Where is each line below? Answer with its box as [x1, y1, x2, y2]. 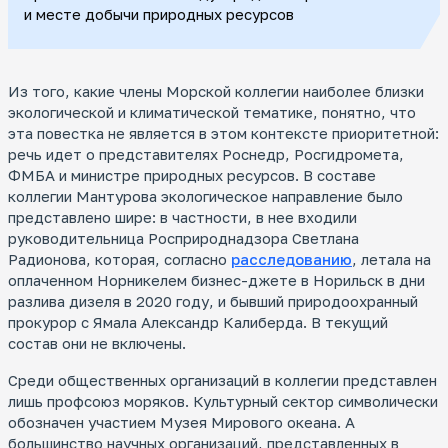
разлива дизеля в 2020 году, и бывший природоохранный [8, 292, 418, 311]
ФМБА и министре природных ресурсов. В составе [8, 166, 376, 185]
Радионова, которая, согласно [8, 250, 231, 269]
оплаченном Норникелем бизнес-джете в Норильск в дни [8, 271, 425, 290]
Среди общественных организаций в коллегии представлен [8, 371, 437, 390]
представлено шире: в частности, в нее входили [8, 208, 357, 227]
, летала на [352, 250, 431, 269]
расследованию [231, 250, 352, 269]
